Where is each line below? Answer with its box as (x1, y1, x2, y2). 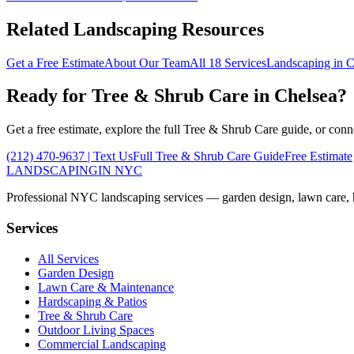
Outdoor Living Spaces (38, 322, 154, 337)
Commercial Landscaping (38, 337, 166, 351)
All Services (38, 251, 99, 265)
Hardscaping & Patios (38, 294, 147, 308)
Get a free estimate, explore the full (6, 122, 183, 137)
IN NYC (98, 164, 142, 178)
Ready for (6, 85, 92, 107)
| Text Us (85, 149, 133, 164)
